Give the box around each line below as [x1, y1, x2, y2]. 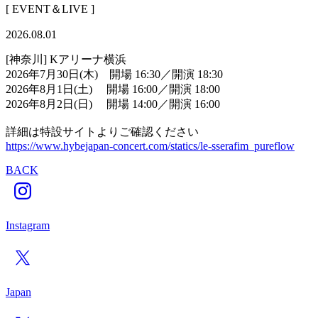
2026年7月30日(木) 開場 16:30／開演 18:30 [6, 67, 246, 80]
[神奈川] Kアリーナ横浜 [6, 53, 126, 65]
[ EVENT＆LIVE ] [6, 2, 94, 15]
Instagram [6, 219, 50, 231]
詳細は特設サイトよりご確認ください [6, 125, 199, 138]
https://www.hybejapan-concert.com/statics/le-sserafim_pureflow [6, 139, 295, 152]
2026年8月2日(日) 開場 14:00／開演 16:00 [6, 97, 220, 110]
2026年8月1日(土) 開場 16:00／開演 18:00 [6, 82, 234, 95]
